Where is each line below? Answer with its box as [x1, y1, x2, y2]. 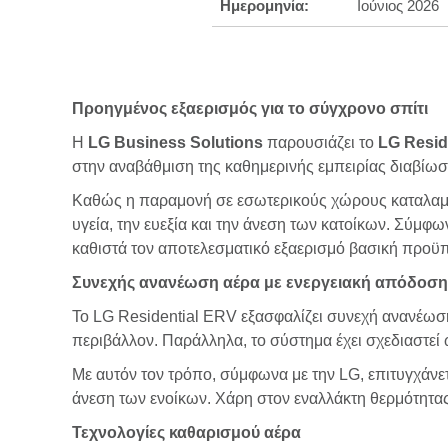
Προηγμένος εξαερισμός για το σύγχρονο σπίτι [72, 100, 428, 117]
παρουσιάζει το [263, 134, 378, 151]
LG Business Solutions [88, 134, 263, 151]
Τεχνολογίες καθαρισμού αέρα [72, 424, 301, 441]
